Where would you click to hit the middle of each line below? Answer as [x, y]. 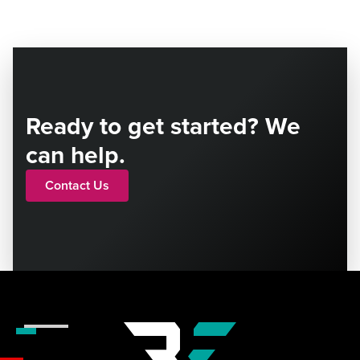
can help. [76, 154]
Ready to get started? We [163, 125]
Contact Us [77, 185]
